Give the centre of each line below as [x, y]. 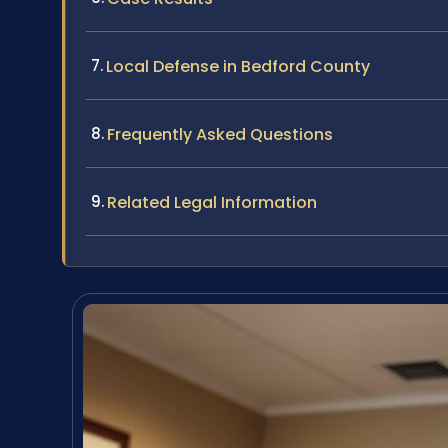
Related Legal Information [212, 203]
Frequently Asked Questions [220, 135]
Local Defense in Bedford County [238, 67]
